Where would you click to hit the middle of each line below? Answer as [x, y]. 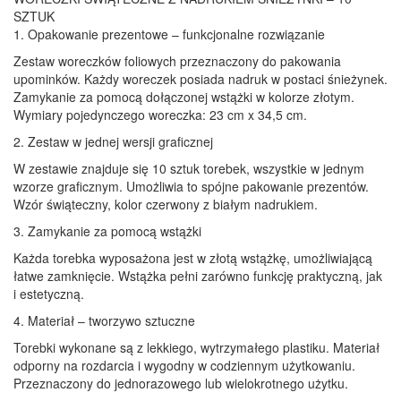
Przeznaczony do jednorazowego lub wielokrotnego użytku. [181, 383]
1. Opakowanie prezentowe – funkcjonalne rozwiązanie [169, 34]
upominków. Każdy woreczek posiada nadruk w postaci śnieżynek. [200, 78]
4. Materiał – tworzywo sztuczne [104, 320]
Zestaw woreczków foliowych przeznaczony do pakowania [177, 60]
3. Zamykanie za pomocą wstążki [107, 230]
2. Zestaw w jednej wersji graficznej [113, 141]
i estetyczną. [49, 293]
